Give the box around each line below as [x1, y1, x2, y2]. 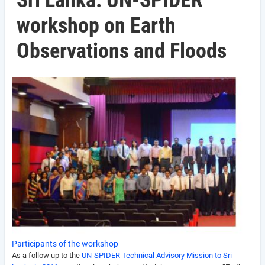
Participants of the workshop [12, 238, 118, 248]
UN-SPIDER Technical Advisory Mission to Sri [82, 250, 232, 260]
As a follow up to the [12, 250, 82, 260]
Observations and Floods [17, 38, 227, 63]
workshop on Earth [17, 13, 176, 38]
